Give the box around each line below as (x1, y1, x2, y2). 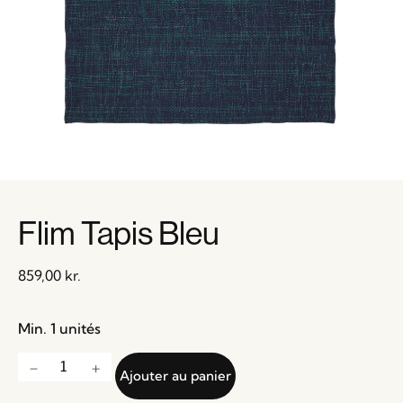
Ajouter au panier (120, 367, 231, 384)
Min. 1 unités (18, 319, 101, 337)
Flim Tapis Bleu (18, 215, 219, 252)
